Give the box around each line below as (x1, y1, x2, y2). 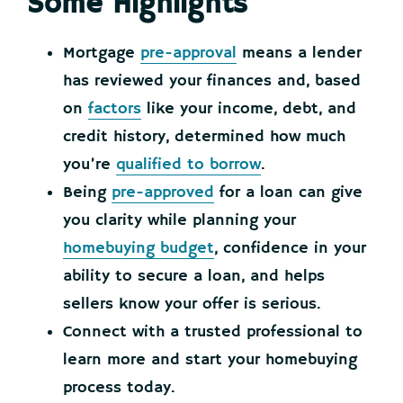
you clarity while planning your (63, 210, 296, 230)
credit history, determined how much (63, 126, 345, 147)
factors (88, 98, 141, 119)
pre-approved (112, 182, 214, 202)
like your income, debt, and (141, 98, 356, 119)
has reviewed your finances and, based (63, 70, 361, 91)
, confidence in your (214, 237, 366, 258)
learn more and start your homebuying (63, 349, 357, 370)
